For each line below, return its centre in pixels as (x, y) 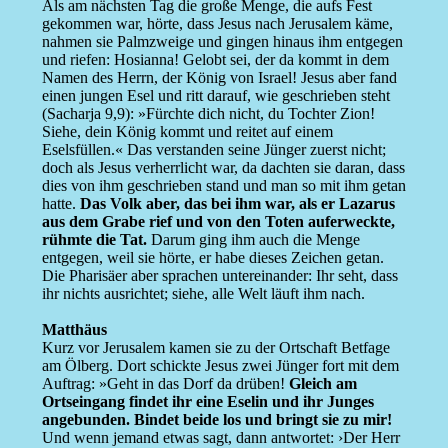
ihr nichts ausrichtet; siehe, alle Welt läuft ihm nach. (203, 294)
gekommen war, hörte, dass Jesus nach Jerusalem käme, (217, 24)
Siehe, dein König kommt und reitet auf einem (187, 132)
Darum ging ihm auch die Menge (253, 240)
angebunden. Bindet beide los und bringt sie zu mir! (216, 420)
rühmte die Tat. (94, 240)
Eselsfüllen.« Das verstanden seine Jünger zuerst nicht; (213, 150)
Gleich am (322, 384)
